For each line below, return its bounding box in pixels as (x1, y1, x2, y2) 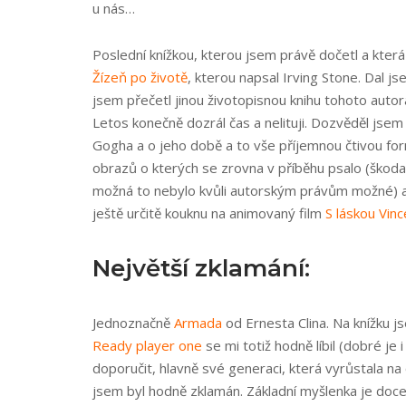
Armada (174, 314, 222, 332)
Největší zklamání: (92, 254, 310, 283)
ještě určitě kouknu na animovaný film (92, 204, 325, 222)
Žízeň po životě (92, 68, 188, 86)
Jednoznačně (92, 314, 174, 332)
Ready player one (92, 336, 202, 354)
